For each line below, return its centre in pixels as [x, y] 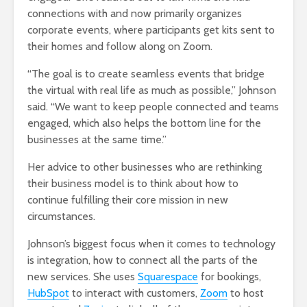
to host [246, 293]
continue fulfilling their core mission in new [128, 199]
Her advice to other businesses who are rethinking [145, 167]
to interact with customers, [135, 293]
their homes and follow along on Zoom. [120, 46]
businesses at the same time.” [97, 139]
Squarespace [168, 276]
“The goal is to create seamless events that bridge [146, 73]
